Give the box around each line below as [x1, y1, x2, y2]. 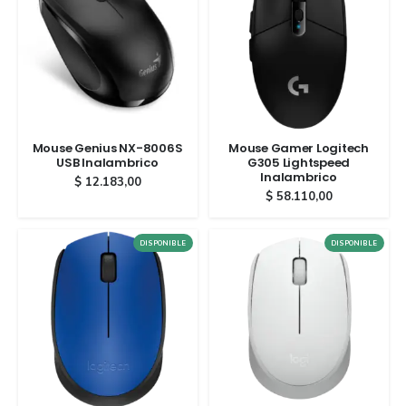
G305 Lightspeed [246, 153, 351, 171]
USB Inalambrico [56, 153, 159, 171]
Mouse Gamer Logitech [228, 139, 369, 157]
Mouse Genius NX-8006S [32, 139, 183, 157]
